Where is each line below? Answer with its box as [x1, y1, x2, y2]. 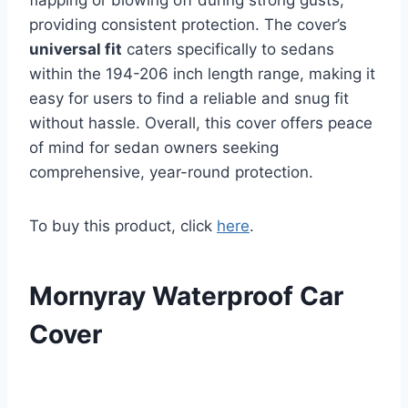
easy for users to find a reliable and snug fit [29, 88, 349, 107]
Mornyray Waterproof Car [29, 280, 343, 311]
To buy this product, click [29, 216, 217, 235]
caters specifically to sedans [122, 39, 334, 58]
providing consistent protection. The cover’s [29, 15, 347, 34]
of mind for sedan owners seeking [29, 138, 279, 157]
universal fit [29, 39, 122, 58]
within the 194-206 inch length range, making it [29, 64, 375, 83]
